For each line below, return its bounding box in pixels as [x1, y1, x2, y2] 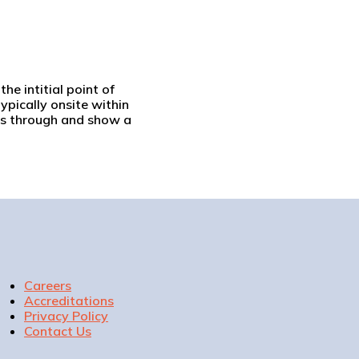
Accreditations [24, 292, 114, 309]
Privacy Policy [24, 307, 108, 324]
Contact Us [24, 322, 91, 339]
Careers [24, 276, 71, 293]
